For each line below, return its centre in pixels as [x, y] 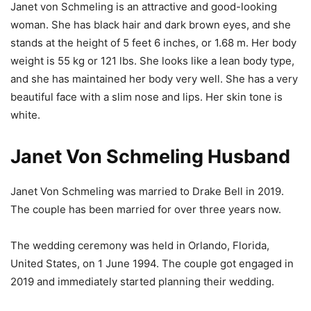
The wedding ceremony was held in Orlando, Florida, [140, 246]
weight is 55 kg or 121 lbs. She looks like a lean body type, [152, 61]
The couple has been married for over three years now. [146, 210]
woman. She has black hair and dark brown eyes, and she [151, 25]
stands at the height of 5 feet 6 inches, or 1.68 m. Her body [153, 43]
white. [25, 115]
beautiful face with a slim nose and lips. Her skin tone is [146, 97]
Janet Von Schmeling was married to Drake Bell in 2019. [147, 192]
